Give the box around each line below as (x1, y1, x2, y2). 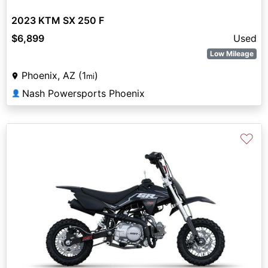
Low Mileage (210, 49, 254, 59)
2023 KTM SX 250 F (11, 14, 104, 27)
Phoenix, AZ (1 (22, 69, 86, 82)
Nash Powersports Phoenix (22, 87, 145, 100)
